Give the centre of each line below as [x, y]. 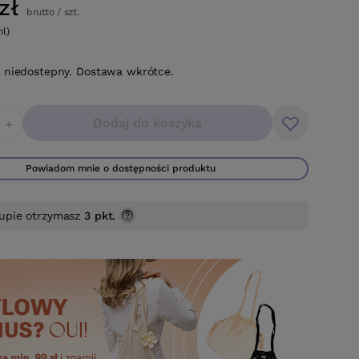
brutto [39, 12]
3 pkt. [100, 216]
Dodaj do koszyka [147, 123]
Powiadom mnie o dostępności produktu [121, 168]
